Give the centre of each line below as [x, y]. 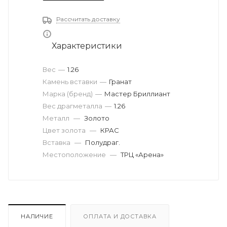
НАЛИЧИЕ [37, 217]
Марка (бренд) [68, 94]
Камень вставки [70, 82]
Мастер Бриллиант [137, 94]
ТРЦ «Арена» [142, 155]
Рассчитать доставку [88, 19]
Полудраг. [103, 143]
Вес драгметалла [72, 106]
